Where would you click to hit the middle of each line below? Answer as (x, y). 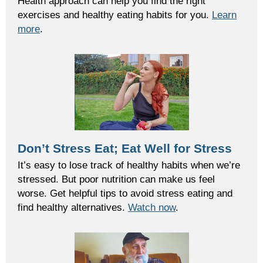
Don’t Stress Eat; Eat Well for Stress (125, 149)
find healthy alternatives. (73, 208)
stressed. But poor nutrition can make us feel (116, 179)
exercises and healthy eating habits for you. (115, 15)
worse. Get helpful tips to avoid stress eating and (125, 193)
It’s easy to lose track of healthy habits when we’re (129, 165)
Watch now (152, 208)
